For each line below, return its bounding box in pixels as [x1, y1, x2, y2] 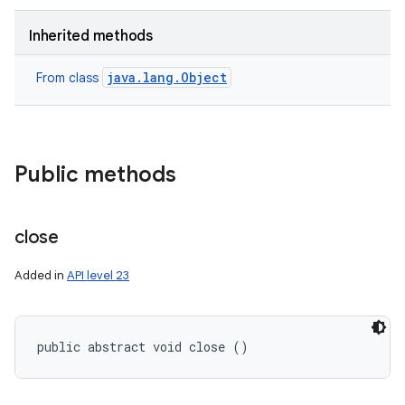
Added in [14, 268, 67, 283]
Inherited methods [29, 27, 153, 45]
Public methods [14, 161, 176, 188]
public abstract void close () [37, 338, 249, 355]
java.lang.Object [107, 69, 227, 86]
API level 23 [67, 268, 129, 283]
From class [36, 70, 102, 86]
